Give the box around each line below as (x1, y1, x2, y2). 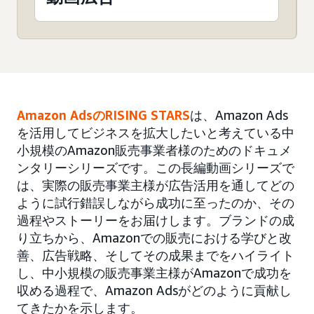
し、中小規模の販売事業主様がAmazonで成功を (17, 265, 292, 281)
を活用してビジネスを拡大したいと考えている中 (17, 125, 294, 141)
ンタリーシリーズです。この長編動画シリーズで (17, 160, 294, 176)
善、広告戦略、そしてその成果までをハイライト (17, 247, 294, 264)
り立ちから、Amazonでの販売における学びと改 (17, 230, 292, 246)
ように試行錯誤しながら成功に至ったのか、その (17, 195, 294, 211)
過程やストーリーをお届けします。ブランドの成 (17, 212, 294, 228)
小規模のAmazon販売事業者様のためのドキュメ (17, 142, 292, 158)
